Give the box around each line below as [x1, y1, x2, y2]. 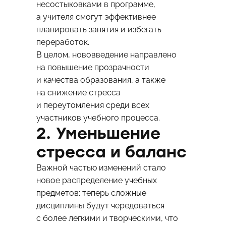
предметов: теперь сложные [36, 188, 146, 198]
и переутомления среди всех [36, 100, 149, 110]
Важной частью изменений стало [36, 163, 166, 173]
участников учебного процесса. [36, 113, 160, 123]
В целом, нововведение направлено [36, 50, 177, 60]
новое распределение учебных [36, 176, 157, 186]
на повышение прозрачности [36, 63, 149, 73]
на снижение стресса [36, 88, 121, 98]
